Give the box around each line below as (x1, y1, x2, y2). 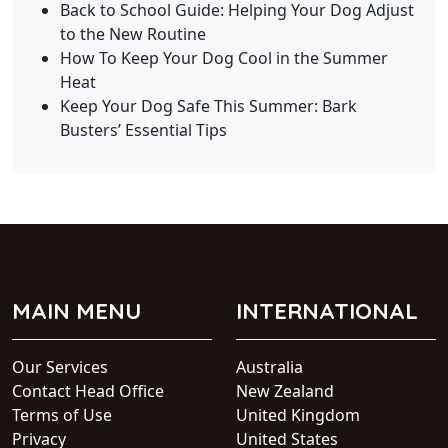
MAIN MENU (12, 296, 141, 325)
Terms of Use (12, 403, 112, 426)
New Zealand (236, 379, 334, 402)
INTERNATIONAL (236, 296, 418, 325)
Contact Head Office (12, 379, 164, 402)
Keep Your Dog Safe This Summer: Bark (60, 94, 357, 117)
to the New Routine (60, 22, 206, 45)
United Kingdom (236, 403, 360, 426)
